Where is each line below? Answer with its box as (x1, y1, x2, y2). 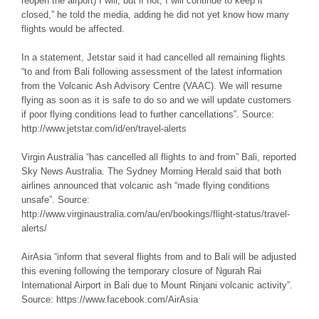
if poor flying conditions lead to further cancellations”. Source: (21, 109, 274, 120)
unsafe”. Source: (21, 194, 90, 206)
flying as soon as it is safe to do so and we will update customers (21, 95, 291, 106)
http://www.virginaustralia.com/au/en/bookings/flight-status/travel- (21, 209, 290, 220)
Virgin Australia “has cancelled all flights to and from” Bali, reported (21, 152, 296, 163)
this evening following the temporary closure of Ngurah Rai (21, 266, 261, 277)
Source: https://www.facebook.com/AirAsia (21, 294, 198, 305)
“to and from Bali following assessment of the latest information (21, 66, 282, 78)
